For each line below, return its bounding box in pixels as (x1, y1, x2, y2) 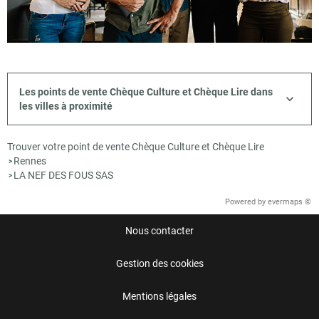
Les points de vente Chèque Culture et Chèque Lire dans (19, 85, 273, 98)
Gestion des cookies (115, 257, 204, 269)
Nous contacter (125, 224, 194, 236)
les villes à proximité (19, 100, 113, 112)
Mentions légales (122, 290, 197, 302)
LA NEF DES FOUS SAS (14, 169, 113, 181)
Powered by (225, 197, 268, 206)
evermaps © (268, 197, 311, 206)
